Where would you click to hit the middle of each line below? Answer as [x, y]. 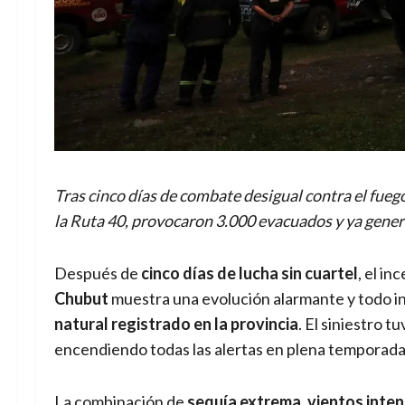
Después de [98, 273]
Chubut [81, 298]
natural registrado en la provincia [176, 323]
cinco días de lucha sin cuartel [250, 273]
